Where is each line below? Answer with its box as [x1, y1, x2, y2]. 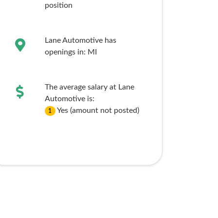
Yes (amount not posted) [57, 107, 140, 114]
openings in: [44, 48, 88, 56]
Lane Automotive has [44, 36, 116, 44]
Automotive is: [44, 95, 94, 103]
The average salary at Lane [44, 83, 134, 91]
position [44, 1, 73, 9]
